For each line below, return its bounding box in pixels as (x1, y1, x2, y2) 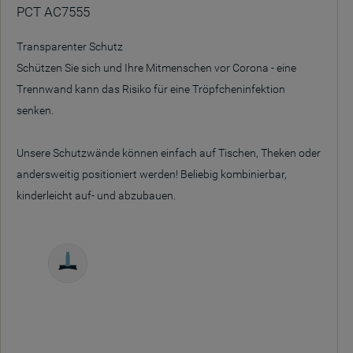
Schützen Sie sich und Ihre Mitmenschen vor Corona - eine (17, 61, 296, 74)
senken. (17, 104, 54, 117)
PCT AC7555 (17, 4, 90, 20)
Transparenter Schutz (17, 40, 123, 53)
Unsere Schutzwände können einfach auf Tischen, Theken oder (17, 147, 321, 159)
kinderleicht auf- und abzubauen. (17, 189, 176, 202)
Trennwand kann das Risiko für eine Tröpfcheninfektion (17, 83, 285, 95)
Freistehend (41, 284, 95, 296)
